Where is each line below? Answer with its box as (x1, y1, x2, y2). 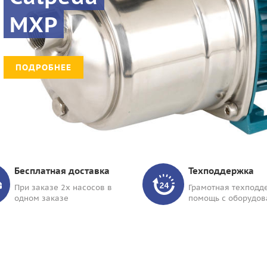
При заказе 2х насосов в (14, 182, 112, 193)
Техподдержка (188, 164, 254, 176)
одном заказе (14, 193, 69, 203)
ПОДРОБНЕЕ (15, 61, 72, 73)
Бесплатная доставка (14, 164, 110, 176)
